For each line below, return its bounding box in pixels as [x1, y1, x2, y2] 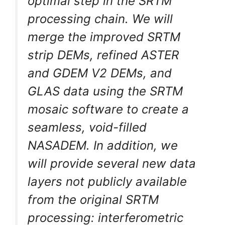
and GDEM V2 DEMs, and [28, 65, 172, 80]
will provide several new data [28, 156, 196, 171]
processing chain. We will [28, 11, 173, 26]
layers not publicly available [28, 174, 187, 189]
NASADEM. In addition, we [28, 138, 178, 153]
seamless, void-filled [28, 120, 147, 135]
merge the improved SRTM [28, 29, 180, 44]
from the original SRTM [28, 192, 159, 207]
